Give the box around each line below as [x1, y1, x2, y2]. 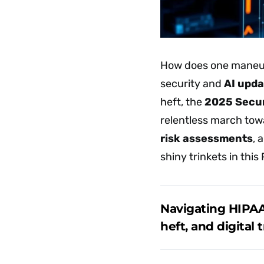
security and [160, 77, 224, 90]
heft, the [160, 95, 204, 108]
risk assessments [160, 131, 253, 145]
